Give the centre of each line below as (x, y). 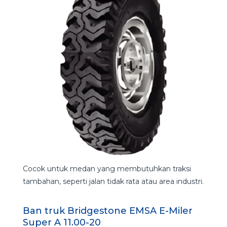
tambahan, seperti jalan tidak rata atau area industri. (113, 181)
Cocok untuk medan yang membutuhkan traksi (107, 168)
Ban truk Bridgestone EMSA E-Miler (107, 211)
